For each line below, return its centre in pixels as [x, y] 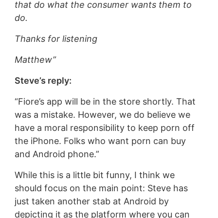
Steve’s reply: [43, 80]
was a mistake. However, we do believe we [102, 114]
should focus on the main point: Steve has [101, 188]
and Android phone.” [57, 154]
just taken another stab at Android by [91, 201]
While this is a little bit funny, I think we [94, 175]
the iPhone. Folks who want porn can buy [100, 141]
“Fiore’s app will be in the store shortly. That [105, 101]
